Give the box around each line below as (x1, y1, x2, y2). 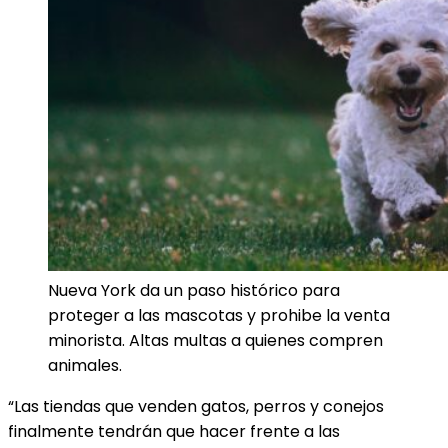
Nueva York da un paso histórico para (48, 279, 340, 302)
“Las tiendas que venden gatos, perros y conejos (8, 395, 384, 418)
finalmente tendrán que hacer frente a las (8, 420, 340, 443)
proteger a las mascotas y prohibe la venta (48, 304, 390, 327)
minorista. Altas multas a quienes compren (48, 329, 383, 352)
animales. (48, 354, 122, 377)
